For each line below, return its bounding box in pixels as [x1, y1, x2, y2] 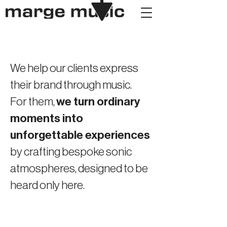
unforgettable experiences [10, 129, 150, 141]
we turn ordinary [56, 96, 140, 107]
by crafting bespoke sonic [10, 146, 132, 158]
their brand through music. [10, 79, 132, 91]
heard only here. [10, 179, 85, 191]
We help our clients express [10, 62, 138, 74]
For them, [10, 96, 56, 107]
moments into [10, 112, 83, 124]
